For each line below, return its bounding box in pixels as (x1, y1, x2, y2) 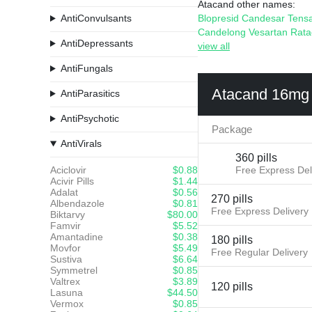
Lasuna (50, 287, 83, 298)
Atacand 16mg (212, 86, 309, 103)
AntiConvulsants (60, 13, 132, 24)
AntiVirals (60, 138, 102, 149)
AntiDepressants (60, 38, 133, 49)
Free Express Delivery (211, 205, 309, 217)
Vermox (50, 298, 84, 309)
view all (198, 40, 230, 52)
